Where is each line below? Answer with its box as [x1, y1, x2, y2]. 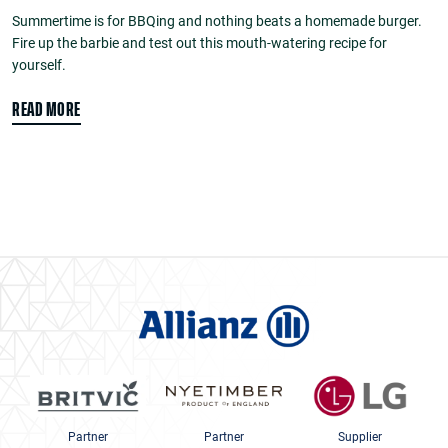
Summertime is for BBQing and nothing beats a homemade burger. [12, 12, 422, 29]
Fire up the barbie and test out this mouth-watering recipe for [12, 34, 387, 51]
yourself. [12, 56, 66, 73]
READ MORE [12, 102, 81, 117]
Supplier [338, 429, 382, 444]
